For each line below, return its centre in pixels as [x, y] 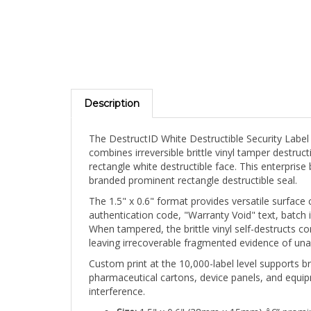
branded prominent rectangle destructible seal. [193, 167]
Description [112, 90]
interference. [117, 278]
